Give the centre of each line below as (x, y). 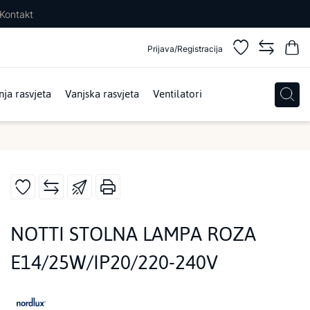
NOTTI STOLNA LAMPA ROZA (133, 234)
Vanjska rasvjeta (102, 94)
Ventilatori (177, 94)
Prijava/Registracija (185, 48)
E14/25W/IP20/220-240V (114, 262)
